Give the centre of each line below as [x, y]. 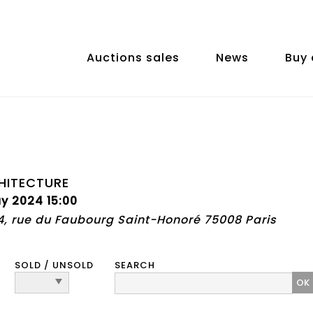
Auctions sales [133, 58]
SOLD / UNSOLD [54, 265]
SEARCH [135, 265]
